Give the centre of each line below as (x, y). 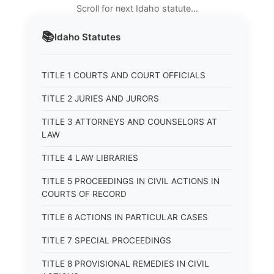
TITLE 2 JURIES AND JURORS (100, 98)
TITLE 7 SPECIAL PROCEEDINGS (106, 240)
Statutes (100, 37)
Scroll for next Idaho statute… (137, 8)
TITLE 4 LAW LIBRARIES (90, 158)
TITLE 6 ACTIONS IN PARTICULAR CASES (125, 217)
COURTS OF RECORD (84, 194)
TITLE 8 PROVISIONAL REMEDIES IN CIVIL (125, 264)
